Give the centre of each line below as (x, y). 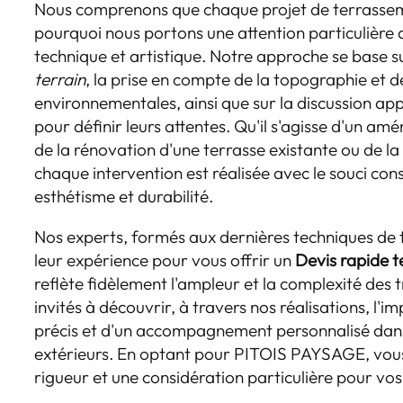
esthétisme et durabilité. (124, 197)
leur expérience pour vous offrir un (165, 260)
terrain (60, 80)
